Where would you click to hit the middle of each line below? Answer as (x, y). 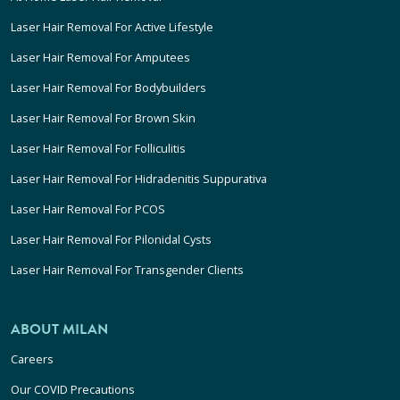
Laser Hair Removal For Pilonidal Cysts (111, 240)
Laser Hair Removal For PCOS (88, 209)
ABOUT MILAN (59, 330)
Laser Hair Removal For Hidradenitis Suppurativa (139, 179)
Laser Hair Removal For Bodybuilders (108, 88)
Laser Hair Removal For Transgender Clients (127, 270)
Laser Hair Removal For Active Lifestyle (112, 27)
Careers (32, 359)
